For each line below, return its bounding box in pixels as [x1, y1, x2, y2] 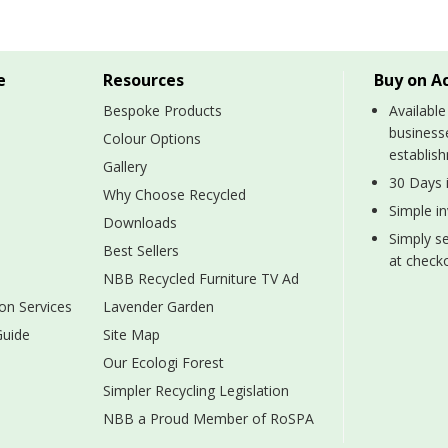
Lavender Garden [103, 296, 215, 316]
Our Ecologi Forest [103, 352, 225, 372]
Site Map [103, 324, 161, 344]
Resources [103, 68, 185, 91]
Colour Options [103, 128, 202, 148]
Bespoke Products [103, 100, 223, 120]
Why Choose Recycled [103, 184, 247, 204]
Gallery [103, 156, 148, 176]
